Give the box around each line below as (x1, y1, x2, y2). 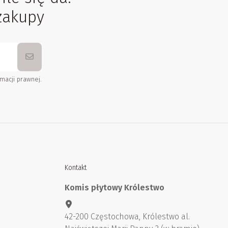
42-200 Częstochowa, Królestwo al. (65, 212, 190, 222)
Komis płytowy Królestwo (65, 183, 164, 193)
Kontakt (65, 163, 87, 172)
